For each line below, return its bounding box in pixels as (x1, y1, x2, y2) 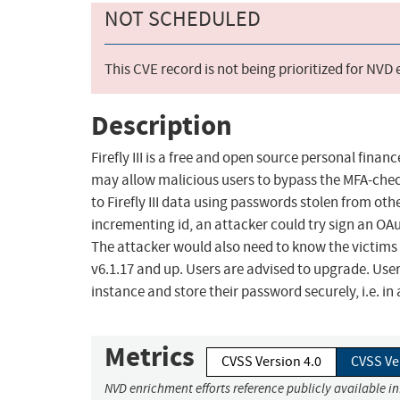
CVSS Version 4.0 (221, 353, 321, 371)
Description (91, 106, 232, 144)
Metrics (104, 338, 195, 376)
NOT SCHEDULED (104, 5, 261, 33)
